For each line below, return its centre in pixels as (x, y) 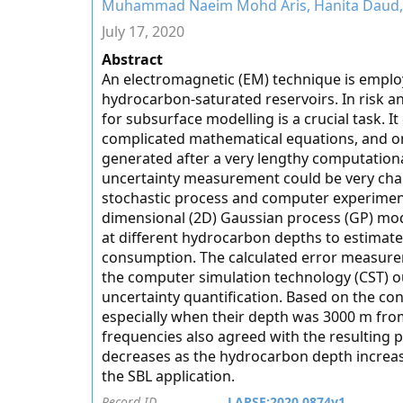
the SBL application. (168, 376)
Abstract (132, 59)
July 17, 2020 (143, 31)
